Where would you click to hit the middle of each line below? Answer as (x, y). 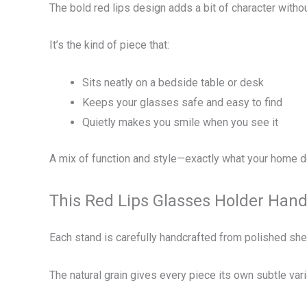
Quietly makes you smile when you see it (180, 122)
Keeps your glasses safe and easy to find (182, 102)
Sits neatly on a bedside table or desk (173, 82)
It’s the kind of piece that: (109, 45)
